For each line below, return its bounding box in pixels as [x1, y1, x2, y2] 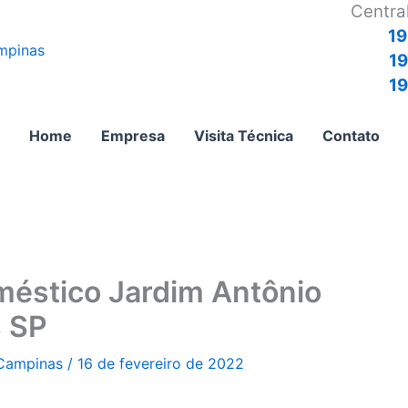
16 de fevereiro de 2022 [77, 354, 244, 372]
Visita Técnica [193, 127, 293, 145]
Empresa [100, 127, 165, 145]
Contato [321, 127, 380, 145]
